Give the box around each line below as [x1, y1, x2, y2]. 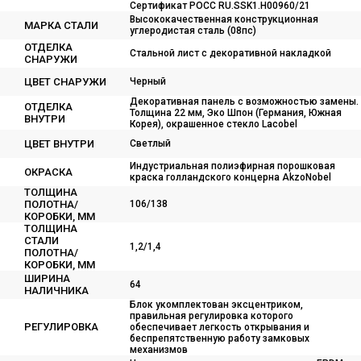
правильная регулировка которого [130, 310, 293, 322]
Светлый [130, 138, 171, 149]
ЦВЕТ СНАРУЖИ [24, 76, 106, 88]
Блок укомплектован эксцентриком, [130, 299, 303, 310]
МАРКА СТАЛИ [24, 19, 98, 31]
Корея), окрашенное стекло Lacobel [130, 118, 297, 130]
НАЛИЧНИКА [24, 284, 89, 297]
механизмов [130, 344, 188, 355]
